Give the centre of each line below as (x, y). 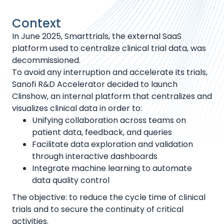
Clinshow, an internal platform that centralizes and (112, 96)
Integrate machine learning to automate (112, 168)
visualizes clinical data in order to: (77, 108)
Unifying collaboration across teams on (109, 120)
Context (36, 23)
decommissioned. (46, 60)
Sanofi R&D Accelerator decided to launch (95, 84)
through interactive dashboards (95, 156)
